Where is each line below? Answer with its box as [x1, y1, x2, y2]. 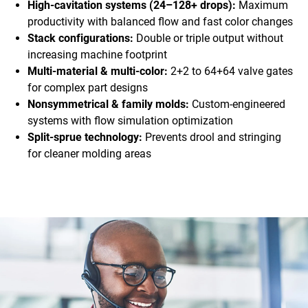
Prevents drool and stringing [142, 131, 281, 144]
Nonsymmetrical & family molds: [27, 98, 189, 111]
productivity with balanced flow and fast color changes [27, 15, 293, 29]
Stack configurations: [27, 32, 136, 45]
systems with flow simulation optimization [27, 114, 233, 128]
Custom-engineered [189, 98, 285, 111]
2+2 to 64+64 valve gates [168, 65, 293, 78]
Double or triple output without [136, 32, 283, 45]
